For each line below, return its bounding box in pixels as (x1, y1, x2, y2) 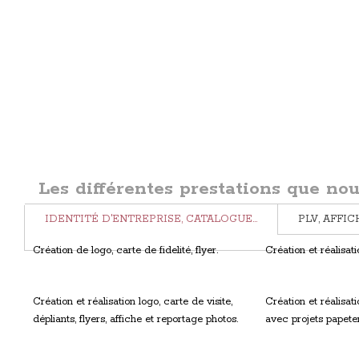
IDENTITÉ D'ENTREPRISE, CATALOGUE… (45, 212, 257, 227)
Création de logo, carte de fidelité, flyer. (33, 244, 218, 258)
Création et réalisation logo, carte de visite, (33, 295, 232, 309)
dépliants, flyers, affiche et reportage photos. (33, 313, 238, 327)
